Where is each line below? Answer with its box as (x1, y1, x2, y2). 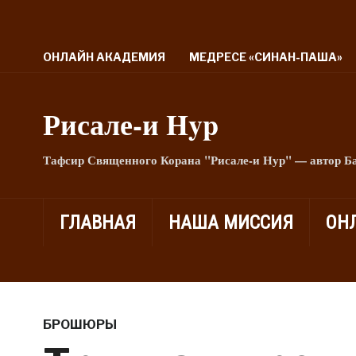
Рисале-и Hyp (42, 103, 219, 145)
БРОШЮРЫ (42, 317, 117, 332)
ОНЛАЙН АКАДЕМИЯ (42, 50, 165, 64)
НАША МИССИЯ (168, 211, 293, 234)
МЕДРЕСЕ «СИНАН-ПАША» (188, 50, 342, 64)
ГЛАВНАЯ (59, 211, 136, 234)
